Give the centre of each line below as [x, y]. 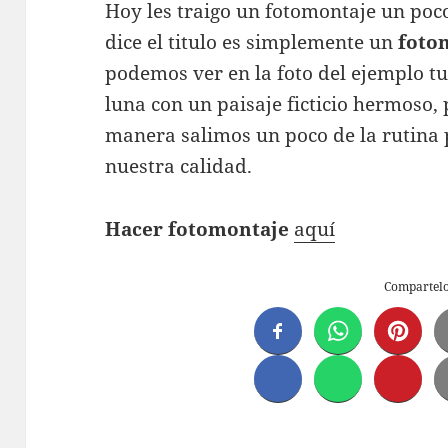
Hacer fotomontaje [197, 229]
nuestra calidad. [179, 166]
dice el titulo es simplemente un [252, 42]
